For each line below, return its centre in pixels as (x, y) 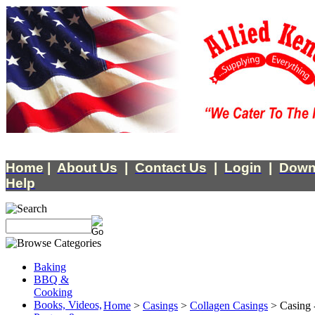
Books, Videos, (68, 305)
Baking (50, 267)
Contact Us (171, 168)
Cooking (53, 292)
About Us (87, 168)
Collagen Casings (229, 306)
